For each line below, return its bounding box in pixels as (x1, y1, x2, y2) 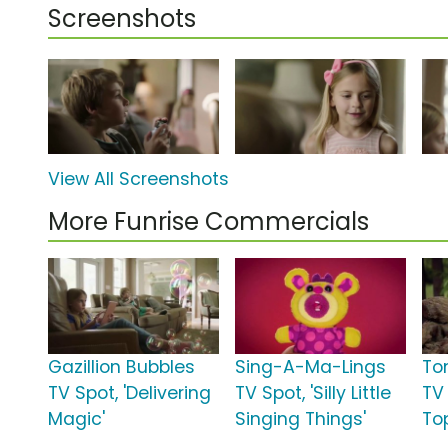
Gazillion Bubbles (48, 355, 195, 380)
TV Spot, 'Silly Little (235, 381, 392, 406)
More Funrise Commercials (48, 205, 369, 239)
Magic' (48, 407, 105, 432)
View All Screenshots (48, 167, 229, 192)
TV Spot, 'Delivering (48, 381, 211, 406)
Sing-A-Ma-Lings (235, 355, 387, 380)
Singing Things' (235, 407, 367, 432)
